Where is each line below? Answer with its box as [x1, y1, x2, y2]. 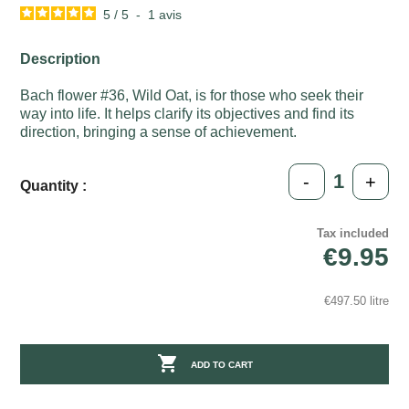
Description [20, 51, 101, 68]
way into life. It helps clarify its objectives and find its [20, 106, 355, 122]
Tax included [316, 226, 389, 241]
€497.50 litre [323, 294, 389, 309]
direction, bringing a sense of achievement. [20, 124, 298, 141]
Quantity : [20, 178, 88, 194]
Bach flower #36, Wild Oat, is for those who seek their [20, 88, 364, 104]
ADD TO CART [190, 360, 253, 371]
